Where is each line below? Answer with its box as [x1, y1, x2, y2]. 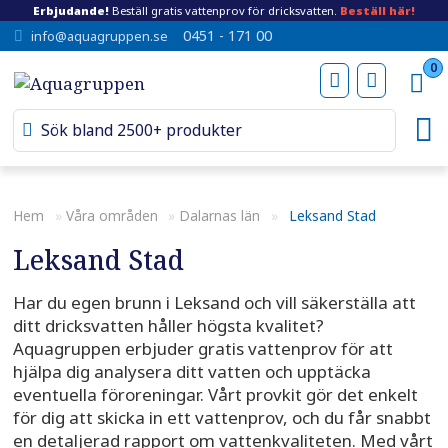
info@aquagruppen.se [30, 27, 168, 46]
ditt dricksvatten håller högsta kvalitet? [12, 314, 324, 338]
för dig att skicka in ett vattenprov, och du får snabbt [12, 406, 431, 430]
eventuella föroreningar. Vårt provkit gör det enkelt [12, 383, 418, 407]
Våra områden [65, 205, 158, 225]
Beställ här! [340, 3, 415, 19]
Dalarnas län [179, 205, 261, 225]
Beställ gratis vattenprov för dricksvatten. [109, 3, 340, 19]
